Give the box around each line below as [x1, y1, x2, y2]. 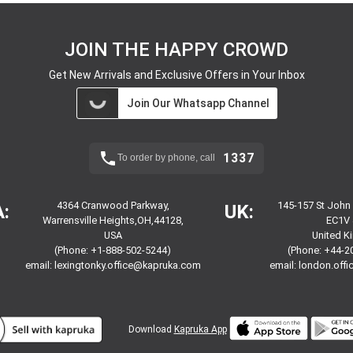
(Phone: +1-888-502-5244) [54, 243, 172, 256]
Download [128, 323, 174, 335]
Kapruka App [173, 323, 227, 335]
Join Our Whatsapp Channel [126, 96, 269, 110]
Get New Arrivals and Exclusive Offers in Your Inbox [48, 68, 305, 81]
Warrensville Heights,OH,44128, [42, 214, 184, 226]
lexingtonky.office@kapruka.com [54, 258, 201, 271]
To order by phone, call [117, 151, 215, 163]
